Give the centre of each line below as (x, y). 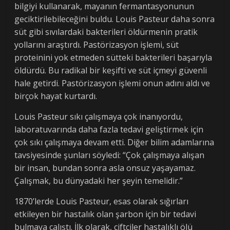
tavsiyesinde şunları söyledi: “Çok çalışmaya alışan (110, 155)
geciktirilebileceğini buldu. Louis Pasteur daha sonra (115, 19)
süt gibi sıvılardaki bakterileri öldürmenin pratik (106, 32)
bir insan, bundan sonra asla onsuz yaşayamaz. (105, 168)
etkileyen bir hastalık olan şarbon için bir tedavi (106, 214)
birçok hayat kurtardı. (56, 96)
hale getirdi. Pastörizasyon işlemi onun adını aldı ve (112, 83)
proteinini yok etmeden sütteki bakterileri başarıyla (113, 58)
